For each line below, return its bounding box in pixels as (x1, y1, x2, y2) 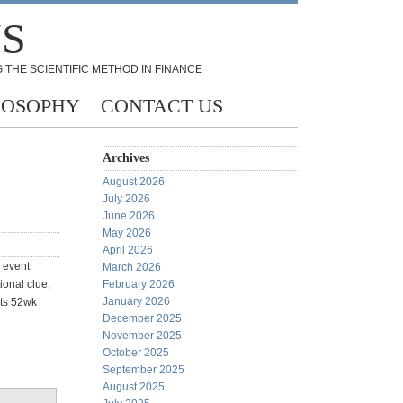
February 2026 (103, 278, 175, 291)
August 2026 (103, 175, 165, 188)
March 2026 (103, 261, 161, 273)
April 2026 (103, 244, 153, 256)
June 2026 (103, 210, 155, 222)
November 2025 (103, 329, 182, 342)
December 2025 (103, 312, 182, 325)
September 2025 (103, 363, 184, 376)
